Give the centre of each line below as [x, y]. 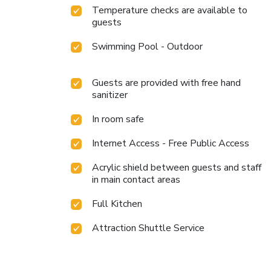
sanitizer [110, 95]
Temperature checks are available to [170, 11]
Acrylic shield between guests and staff [177, 168]
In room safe [118, 119]
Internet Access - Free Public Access [171, 144]
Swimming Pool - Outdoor [147, 47]
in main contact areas [136, 180]
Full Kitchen [117, 204]
